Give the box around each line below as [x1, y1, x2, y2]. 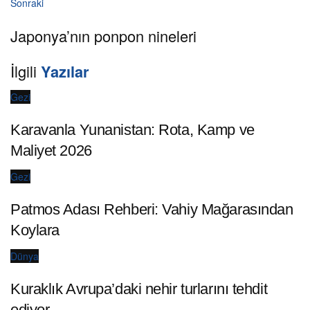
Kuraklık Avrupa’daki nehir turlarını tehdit [10, 280, 268, 298]
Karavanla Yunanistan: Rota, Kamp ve [10, 121, 255, 139]
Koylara [10, 221, 60, 239]
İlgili [10, 60, 41, 82]
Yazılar [41, 60, 89, 83]
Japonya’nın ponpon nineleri [10, 24, 197, 46]
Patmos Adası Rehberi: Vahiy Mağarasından [10, 201, 293, 219]
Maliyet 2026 [10, 142, 92, 160]
